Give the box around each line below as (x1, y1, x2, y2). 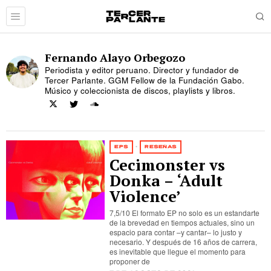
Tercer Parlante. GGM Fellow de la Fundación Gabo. (45, 74, 244, 86)
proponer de (109, 256, 151, 266)
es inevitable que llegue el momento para (109, 246, 246, 256)
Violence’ (109, 186, 181, 206)
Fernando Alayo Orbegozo (45, 50, 185, 65)
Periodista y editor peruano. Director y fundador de (45, 64, 239, 76)
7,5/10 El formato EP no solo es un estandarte (109, 207, 260, 218)
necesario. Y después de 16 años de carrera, (109, 237, 258, 247)
